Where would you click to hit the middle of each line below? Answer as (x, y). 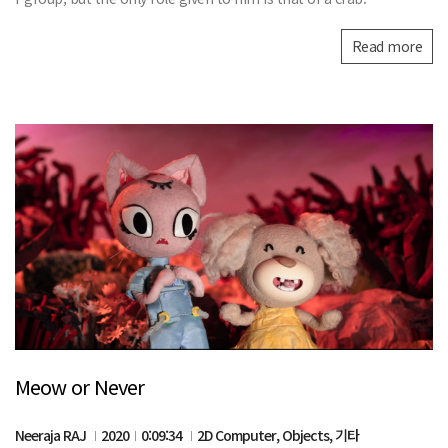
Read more (386, 46)
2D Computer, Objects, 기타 (278, 434)
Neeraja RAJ (52, 434)
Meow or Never (79, 386)
